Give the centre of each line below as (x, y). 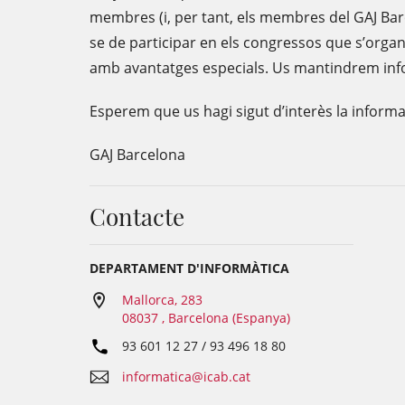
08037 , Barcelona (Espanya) (206, 318)
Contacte (137, 217)
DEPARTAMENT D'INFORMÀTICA (189, 268)
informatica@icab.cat (186, 377)
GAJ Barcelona (137, 155)
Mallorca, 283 (162, 300)
